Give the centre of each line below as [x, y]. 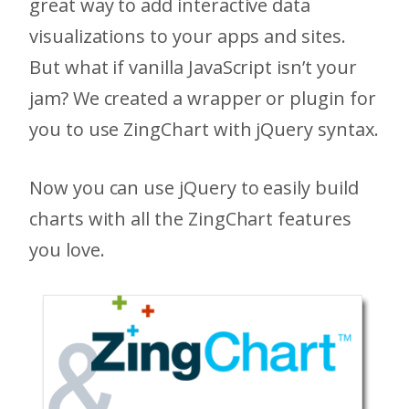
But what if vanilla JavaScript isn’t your [193, 67]
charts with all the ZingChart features [190, 219]
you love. [67, 250]
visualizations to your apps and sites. [188, 36]
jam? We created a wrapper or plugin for [203, 98]
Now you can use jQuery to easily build [194, 188]
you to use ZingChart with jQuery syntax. [204, 129]
